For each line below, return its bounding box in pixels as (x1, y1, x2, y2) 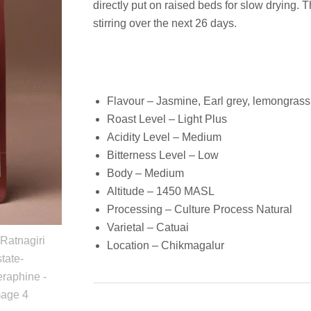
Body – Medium (107, 167, 184, 180)
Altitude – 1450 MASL (107, 185, 215, 198)
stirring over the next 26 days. (93, 17, 237, 30)
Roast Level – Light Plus (107, 113, 227, 126)
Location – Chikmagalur (107, 239, 224, 252)
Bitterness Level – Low (107, 149, 219, 162)
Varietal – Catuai (107, 221, 189, 234)
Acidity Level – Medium (107, 131, 221, 144)
